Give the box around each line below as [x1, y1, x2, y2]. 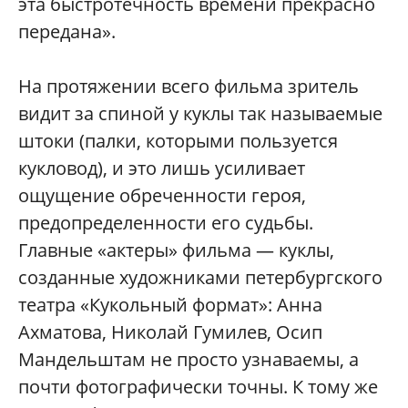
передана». [18, 19, 116, 45]
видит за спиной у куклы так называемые [18, 101, 382, 127]
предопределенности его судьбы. [18, 210, 313, 236]
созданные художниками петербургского [18, 265, 382, 291]
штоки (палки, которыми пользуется [18, 128, 338, 154]
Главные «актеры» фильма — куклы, [18, 238, 334, 263]
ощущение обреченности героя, [18, 183, 306, 209]
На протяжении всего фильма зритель [18, 74, 359, 99]
